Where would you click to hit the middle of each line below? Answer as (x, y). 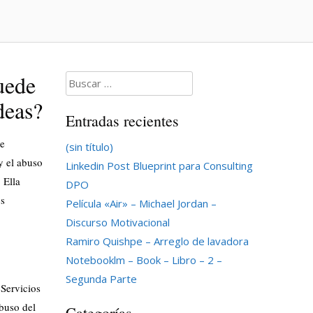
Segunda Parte (101, 278)
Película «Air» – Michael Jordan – (141, 203)
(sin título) (89, 146)
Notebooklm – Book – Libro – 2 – (144, 260)
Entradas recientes (122, 120)
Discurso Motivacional (117, 222)
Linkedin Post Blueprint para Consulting (159, 165)
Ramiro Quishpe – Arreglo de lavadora (157, 241)
